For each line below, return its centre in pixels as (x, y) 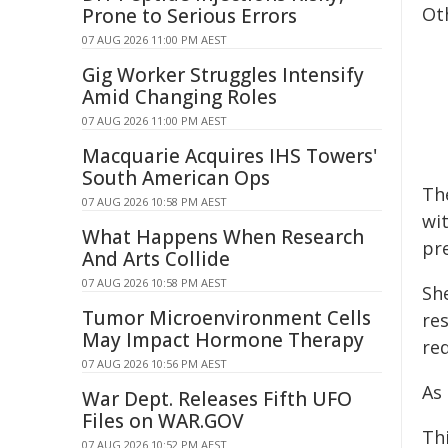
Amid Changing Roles (179, 97)
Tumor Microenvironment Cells (226, 318)
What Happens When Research (223, 237)
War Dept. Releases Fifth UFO (217, 399)
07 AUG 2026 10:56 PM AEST (154, 363)
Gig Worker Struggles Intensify (223, 75)
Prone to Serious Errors (189, 16)
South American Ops (176, 178)
